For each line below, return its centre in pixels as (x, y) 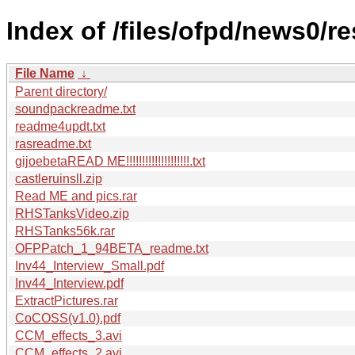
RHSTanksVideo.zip (72, 213)
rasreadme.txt (53, 143)
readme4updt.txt (60, 126)
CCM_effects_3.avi (69, 335)
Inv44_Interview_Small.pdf (90, 265)
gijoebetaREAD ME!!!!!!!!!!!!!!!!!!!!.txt (110, 161)
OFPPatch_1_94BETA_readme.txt (112, 248)
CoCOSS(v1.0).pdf (68, 318)
